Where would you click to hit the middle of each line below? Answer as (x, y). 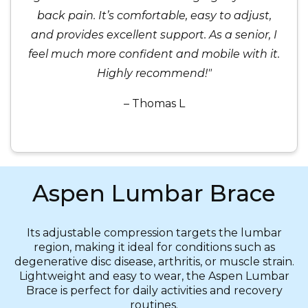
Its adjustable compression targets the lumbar (154, 233)
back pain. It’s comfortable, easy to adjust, (154, 15)
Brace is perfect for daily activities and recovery (154, 291)
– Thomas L (154, 103)
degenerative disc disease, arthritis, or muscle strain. (154, 262)
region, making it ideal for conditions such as (154, 247)
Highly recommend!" (154, 73)
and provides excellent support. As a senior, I (154, 35)
